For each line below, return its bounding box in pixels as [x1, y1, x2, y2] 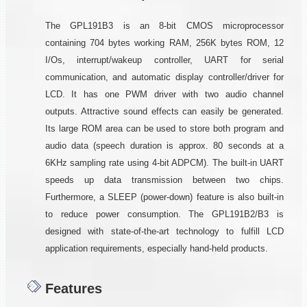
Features [41, 280, 102, 296]
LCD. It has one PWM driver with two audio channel [45, 89, 284, 99]
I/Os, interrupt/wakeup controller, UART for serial [45, 55, 284, 65]
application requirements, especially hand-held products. [45, 243, 268, 254]
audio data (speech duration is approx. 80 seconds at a [45, 140, 284, 151]
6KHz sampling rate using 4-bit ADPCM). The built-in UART [45, 158, 284, 168]
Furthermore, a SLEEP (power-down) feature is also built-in [45, 192, 284, 202]
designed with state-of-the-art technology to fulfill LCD [45, 226, 284, 236]
